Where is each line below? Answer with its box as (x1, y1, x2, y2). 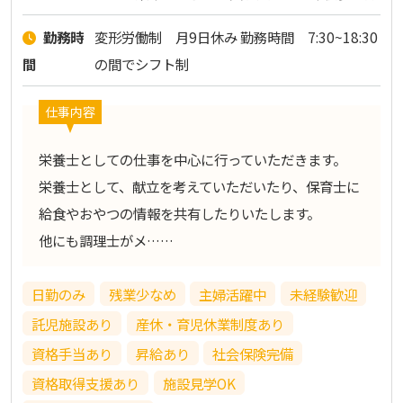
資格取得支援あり (31, 372, 139, 393)
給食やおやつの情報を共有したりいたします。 (38, 202, 320, 223)
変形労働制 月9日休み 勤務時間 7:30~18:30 (94, 26, 378, 47)
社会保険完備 (212, 343, 294, 363)
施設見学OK (162, 372, 236, 393)
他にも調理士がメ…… (38, 229, 174, 250)
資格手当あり (31, 343, 112, 363)
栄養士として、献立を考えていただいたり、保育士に (38, 175, 360, 196)
